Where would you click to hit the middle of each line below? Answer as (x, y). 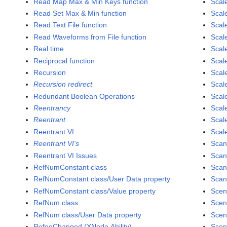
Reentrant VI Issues (65, 155)
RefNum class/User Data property (88, 215)
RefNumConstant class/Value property (95, 191)
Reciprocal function (64, 61)
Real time (49, 49)
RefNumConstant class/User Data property (102, 179)
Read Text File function (70, 25)
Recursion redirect (63, 84)
